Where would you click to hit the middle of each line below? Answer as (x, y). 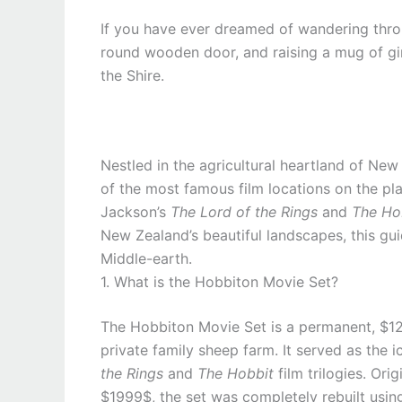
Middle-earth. (146, 258)
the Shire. (132, 75)
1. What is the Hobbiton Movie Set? (219, 282)
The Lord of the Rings (244, 212)
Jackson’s (135, 212)
